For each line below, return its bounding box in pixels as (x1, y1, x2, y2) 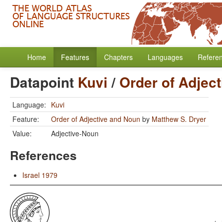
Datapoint (10, 72, 78, 92)
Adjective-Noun (51, 128, 99, 138)
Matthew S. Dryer (152, 114, 206, 124)
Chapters (104, 52, 133, 62)
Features (61, 52, 89, 62)
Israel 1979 (22, 170, 57, 180)
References (10, 146, 77, 164)
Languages (148, 52, 183, 62)
